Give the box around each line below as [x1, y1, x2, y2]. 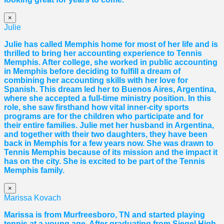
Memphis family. [4, 165, 64, 174]
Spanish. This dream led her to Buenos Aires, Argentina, [4, 84, 216, 93]
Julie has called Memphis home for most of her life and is [4, 39, 218, 48]
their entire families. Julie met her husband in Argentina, [4, 120, 214, 129]
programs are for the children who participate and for [4, 111, 203, 120]
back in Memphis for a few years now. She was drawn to [4, 138, 213, 147]
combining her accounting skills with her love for [4, 75, 188, 84]
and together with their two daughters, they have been [4, 129, 207, 138]
